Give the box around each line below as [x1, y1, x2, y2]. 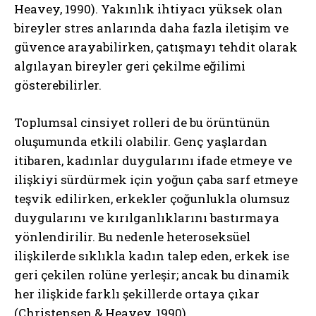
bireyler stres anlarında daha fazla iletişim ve [14, 19, 288, 36]
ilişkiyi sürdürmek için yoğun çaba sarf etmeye [14, 171, 298, 188]
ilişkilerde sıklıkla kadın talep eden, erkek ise [14, 247, 289, 264]
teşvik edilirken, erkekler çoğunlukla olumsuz [14, 190, 290, 207]
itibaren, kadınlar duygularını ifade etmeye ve [14, 152, 292, 169]
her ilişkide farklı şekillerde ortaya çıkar [14, 285, 260, 302]
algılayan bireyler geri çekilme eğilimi [14, 57, 245, 74]
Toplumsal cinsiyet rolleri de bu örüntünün [14, 114, 270, 130]
